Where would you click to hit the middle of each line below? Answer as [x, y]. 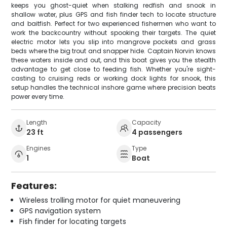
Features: [34, 185]
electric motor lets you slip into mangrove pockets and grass [113, 42]
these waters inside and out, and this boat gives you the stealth [113, 60]
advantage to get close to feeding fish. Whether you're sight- [113, 69]
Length [37, 122]
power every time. [38, 96]
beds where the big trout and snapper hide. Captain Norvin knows [113, 51]
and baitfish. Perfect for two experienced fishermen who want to [113, 23]
